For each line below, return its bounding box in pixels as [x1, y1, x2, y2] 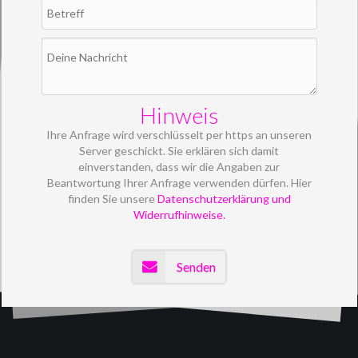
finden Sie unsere [67, 192, 157, 205]
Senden [177, 259, 216, 274]
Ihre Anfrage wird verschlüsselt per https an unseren [46, 128, 312, 141]
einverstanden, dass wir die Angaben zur [78, 160, 280, 173]
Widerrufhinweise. [133, 208, 225, 221]
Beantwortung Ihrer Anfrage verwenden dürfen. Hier [46, 176, 312, 189]
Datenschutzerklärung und [157, 192, 291, 205]
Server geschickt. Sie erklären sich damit [79, 144, 279, 157]
